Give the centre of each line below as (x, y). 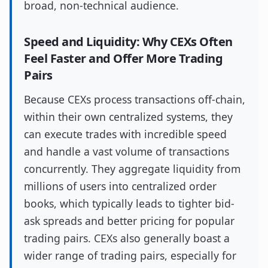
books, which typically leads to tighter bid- (129, 203)
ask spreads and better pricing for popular (129, 221)
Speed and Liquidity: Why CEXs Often (128, 42)
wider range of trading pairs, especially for (130, 255)
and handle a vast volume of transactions (127, 151)
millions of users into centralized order (120, 186)
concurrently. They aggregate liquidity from (132, 169)
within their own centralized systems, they (128, 117)
